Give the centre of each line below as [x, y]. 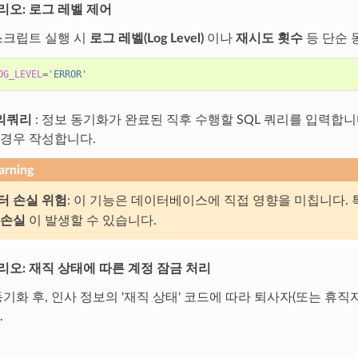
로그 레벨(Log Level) [146, 38]
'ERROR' [67, 74]
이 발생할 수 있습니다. [91, 220]
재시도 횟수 [269, 38]
